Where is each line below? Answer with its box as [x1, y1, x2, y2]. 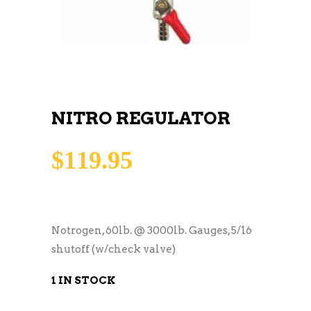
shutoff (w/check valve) [51, 242, 176, 255]
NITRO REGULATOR [51, 107, 230, 128]
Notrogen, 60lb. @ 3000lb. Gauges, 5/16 [51, 224, 252, 237]
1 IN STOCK [51, 274, 115, 287]
